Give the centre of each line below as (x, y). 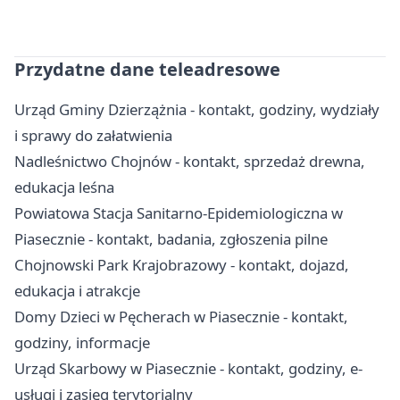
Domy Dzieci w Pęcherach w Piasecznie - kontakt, (181, 316)
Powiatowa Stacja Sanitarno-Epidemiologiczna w (179, 212)
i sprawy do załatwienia (93, 135)
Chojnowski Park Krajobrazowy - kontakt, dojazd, (182, 264)
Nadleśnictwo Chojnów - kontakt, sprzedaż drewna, (190, 161)
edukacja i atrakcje (77, 290)
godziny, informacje (82, 342)
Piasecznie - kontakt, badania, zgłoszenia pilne (171, 238)
